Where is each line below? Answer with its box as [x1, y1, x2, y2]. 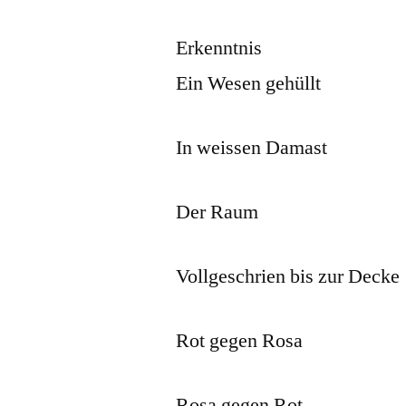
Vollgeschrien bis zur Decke [176, 263, 401, 289]
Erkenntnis [176, 34, 263, 61]
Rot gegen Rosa [176, 327, 304, 353]
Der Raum [176, 198, 259, 225]
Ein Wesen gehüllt [176, 70, 322, 96]
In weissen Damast [176, 134, 328, 160]
